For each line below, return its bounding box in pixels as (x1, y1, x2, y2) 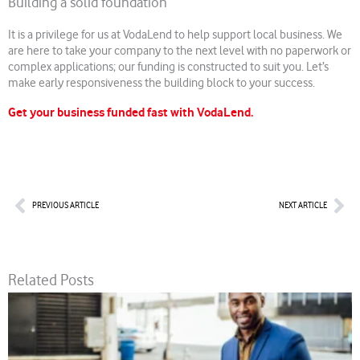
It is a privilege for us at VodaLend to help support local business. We (8, 28, 342, 43)
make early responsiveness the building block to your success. (8, 76, 315, 91)
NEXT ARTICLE (279, 200, 327, 211)
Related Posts (8, 272, 94, 289)
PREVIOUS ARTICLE (32, 200, 99, 211)
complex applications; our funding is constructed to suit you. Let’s (8, 60, 329, 75)
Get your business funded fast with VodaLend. (8, 105, 253, 121)
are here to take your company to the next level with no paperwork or (8, 44, 351, 59)
